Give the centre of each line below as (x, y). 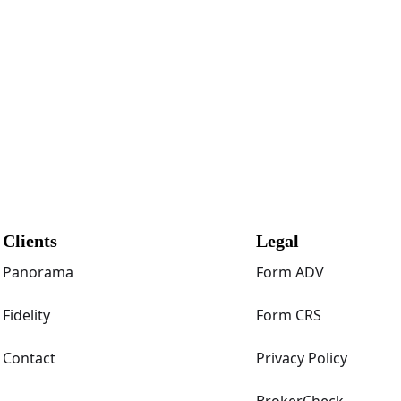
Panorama (38, 272)
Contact (30, 358)
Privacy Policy (301, 358)
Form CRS (288, 315)
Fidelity (27, 315)
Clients (30, 241)
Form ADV (290, 272)
